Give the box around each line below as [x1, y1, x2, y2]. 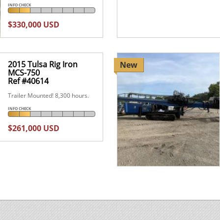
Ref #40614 [8, 75, 49, 86]
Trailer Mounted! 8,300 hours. [8, 91, 89, 100]
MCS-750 [8, 67, 40, 78]
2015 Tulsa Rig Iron [8, 58, 78, 70]
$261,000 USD [8, 122, 60, 134]
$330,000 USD [8, 19, 60, 30]
